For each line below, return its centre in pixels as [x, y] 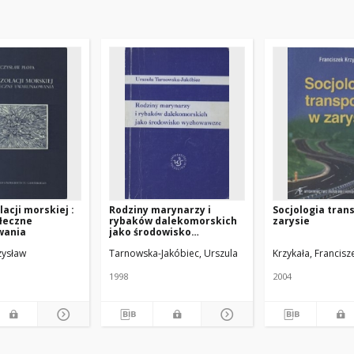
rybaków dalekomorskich [173, 221]
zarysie [291, 221]
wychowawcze [145, 243]
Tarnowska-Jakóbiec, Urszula [173, 253]
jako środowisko [150, 232]
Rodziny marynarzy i [160, 210]
